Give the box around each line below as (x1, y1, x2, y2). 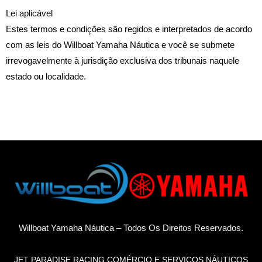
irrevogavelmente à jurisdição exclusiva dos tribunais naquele (6, 56, 239, 66)
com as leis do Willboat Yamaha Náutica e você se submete (6, 40, 235, 50)
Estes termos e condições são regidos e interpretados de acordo (6, 25, 252, 35)
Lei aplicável (6, 9, 53, 19)
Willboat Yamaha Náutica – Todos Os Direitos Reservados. (19, 223, 243, 233)
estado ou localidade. (6, 72, 86, 82)
